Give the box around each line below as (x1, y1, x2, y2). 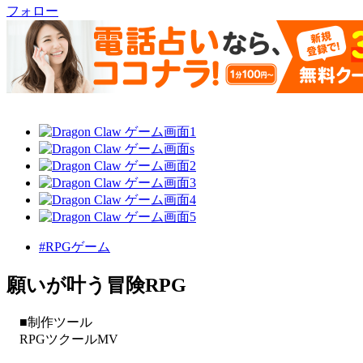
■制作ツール (6, 315, 92, 330)
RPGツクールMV (6, 332, 118, 347)
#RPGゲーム (39, 240, 110, 254)
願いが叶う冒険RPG (6, 275, 186, 297)
